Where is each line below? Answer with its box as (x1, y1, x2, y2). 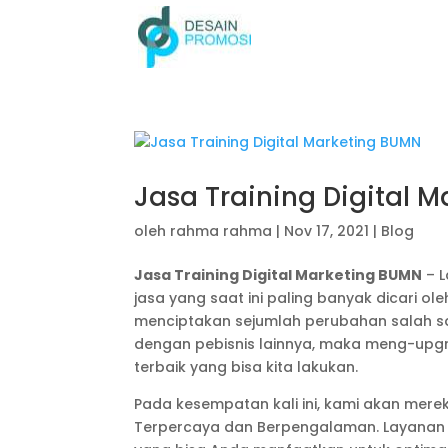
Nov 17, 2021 (284, 221, 370, 241)
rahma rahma (170, 221, 273, 241)
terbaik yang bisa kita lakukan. (134, 357, 359, 377)
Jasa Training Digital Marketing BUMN (134, 265, 423, 285)
